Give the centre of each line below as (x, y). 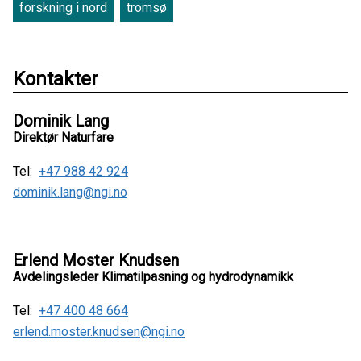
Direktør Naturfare (63, 138)
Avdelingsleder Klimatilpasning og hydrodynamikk (153, 277)
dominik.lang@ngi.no (70, 193)
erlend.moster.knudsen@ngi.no (99, 332)
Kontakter (56, 79)
